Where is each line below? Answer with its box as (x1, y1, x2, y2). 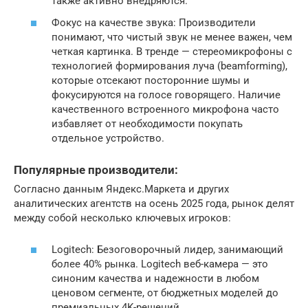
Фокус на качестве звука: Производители (52, 16, 256, 29)
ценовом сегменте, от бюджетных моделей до (52, 287, 278, 300)
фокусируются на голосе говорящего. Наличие (52, 88, 280, 101)
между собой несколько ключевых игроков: (14, 211, 231, 224)
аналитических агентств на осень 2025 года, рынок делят (14, 197, 294, 210)
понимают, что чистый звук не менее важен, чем (52, 30, 292, 43)
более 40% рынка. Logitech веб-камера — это (52, 258, 268, 271)
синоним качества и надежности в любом (52, 272, 259, 285)
